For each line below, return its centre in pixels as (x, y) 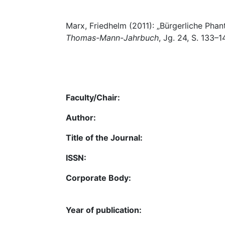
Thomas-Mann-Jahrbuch (112, 38)
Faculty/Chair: (93, 97)
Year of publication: (104, 210)
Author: (81, 117)
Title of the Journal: (104, 137)
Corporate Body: (98, 178)
